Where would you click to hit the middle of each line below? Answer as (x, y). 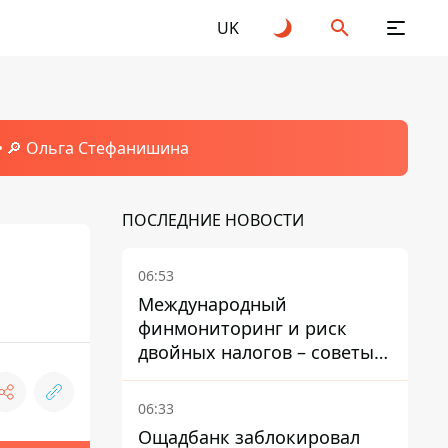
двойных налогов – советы (256, 352)
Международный (212, 304)
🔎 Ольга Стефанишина (97, 148)
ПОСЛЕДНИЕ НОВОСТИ (213, 220)
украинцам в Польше (232, 376)
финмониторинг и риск (242, 328)
